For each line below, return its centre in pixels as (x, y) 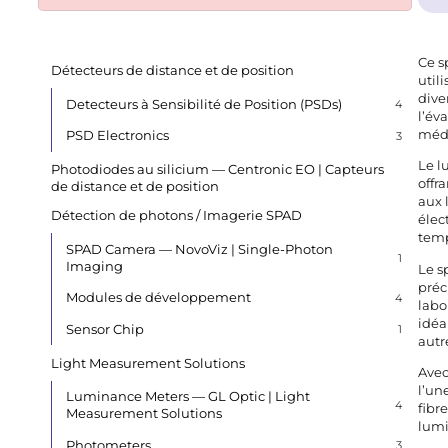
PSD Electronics (117, 135)
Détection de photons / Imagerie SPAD (177, 214)
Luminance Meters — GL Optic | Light (187, 396)
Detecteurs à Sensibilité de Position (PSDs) (203, 103)
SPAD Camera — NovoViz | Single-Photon (199, 248)
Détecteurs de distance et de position (173, 69)
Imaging (94, 265)
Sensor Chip (104, 328)
